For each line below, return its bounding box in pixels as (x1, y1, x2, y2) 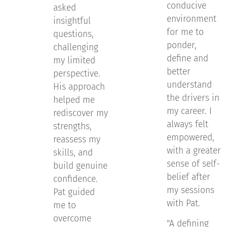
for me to (167, 27, 204, 37)
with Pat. (167, 198, 200, 209)
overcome (53, 213, 91, 224)
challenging (53, 42, 98, 53)
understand (167, 80, 212, 90)
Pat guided (53, 187, 95, 198)
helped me (53, 95, 95, 105)
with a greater (167, 145, 221, 156)
